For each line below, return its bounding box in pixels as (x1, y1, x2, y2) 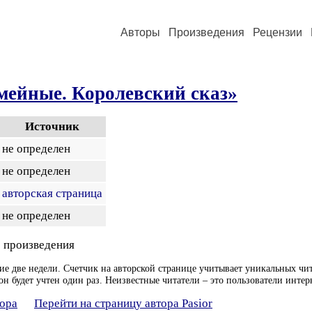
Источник (25, 120, 79, 133)
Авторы (120, 26, 160, 38)
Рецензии (253, 26, 302, 38)
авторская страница (2, 187, 102, 200)
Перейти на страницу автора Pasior (34, 297, 212, 310)
